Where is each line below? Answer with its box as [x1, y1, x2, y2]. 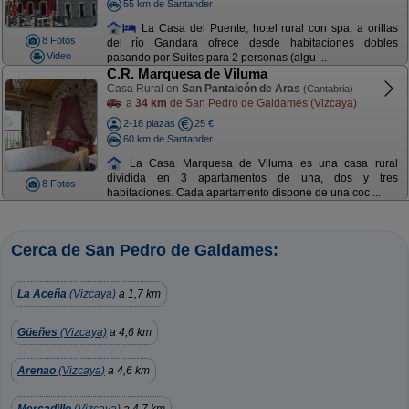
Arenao [17, 364, 56, 377]
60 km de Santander [122, 132, 213, 144]
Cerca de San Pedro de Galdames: [11, 241, 278, 259]
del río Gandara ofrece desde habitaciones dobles [106, 37, 398, 50]
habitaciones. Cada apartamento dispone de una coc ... [106, 186, 381, 200]
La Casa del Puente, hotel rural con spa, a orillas [137, 21, 398, 35]
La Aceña [17, 288, 67, 300]
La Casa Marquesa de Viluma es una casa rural [122, 156, 398, 170]
